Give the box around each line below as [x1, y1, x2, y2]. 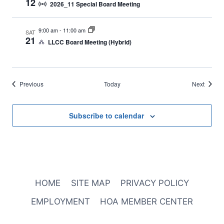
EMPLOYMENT [30, 196, 90, 207]
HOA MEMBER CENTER [100, 196, 193, 207]
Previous [19, 79, 43, 88]
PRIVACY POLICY [120, 178, 189, 188]
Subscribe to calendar [69, 110, 144, 120]
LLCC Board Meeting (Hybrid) [47, 37, 131, 46]
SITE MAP [70, 178, 110, 188]
